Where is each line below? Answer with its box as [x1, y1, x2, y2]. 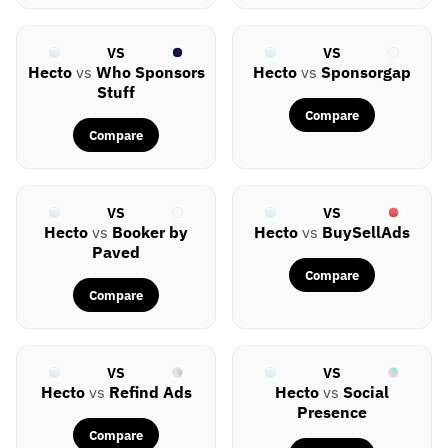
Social [343, 382, 389, 403]
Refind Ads [108, 382, 192, 403]
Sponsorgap [321, 62, 411, 83]
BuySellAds [322, 222, 410, 243]
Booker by [112, 222, 188, 243]
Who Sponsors [95, 62, 205, 83]
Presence [297, 402, 367, 423]
